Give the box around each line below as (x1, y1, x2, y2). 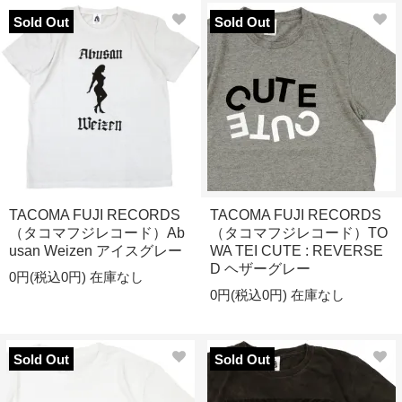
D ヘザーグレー (210, 261, 310, 276)
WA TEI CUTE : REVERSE (210, 243, 383, 258)
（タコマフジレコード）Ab (9, 225, 185, 240)
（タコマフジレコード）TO (210, 225, 388, 240)
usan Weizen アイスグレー (9, 243, 182, 258)
